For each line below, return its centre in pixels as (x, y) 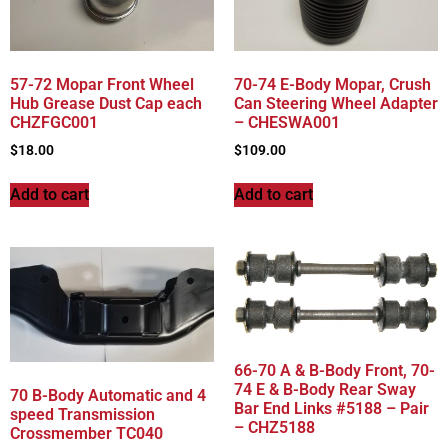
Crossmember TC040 (86, 433)
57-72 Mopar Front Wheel (102, 84)
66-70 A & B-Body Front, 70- (334, 370)
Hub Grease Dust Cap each (106, 103)
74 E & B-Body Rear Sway (325, 389)
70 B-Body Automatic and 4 (108, 395)
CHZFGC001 (54, 122)
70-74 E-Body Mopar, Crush (332, 84)
